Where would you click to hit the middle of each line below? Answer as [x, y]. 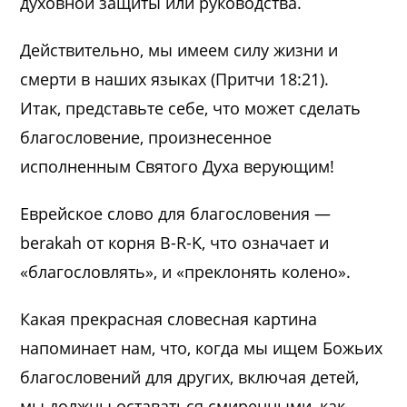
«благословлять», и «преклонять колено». [186, 271]
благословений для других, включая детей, [190, 377]
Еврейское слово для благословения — [176, 213]
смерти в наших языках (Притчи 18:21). [175, 79]
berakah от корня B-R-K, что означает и [175, 242]
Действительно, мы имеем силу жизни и [179, 50]
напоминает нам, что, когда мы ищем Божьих [202, 347]
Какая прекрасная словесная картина [169, 318]
